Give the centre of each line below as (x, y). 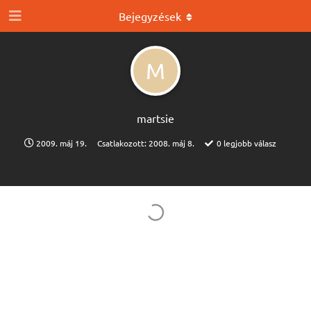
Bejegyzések (150, 16)
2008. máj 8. (171, 143)
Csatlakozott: (123, 143)
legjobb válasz (249, 143)
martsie (155, 118)
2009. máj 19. (61, 143)
